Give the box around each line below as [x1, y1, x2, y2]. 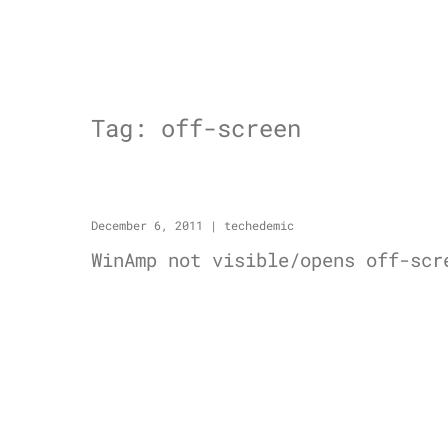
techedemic [223, 217, 294, 233]
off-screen [160, 112, 301, 144]
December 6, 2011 [90, 217, 203, 233]
